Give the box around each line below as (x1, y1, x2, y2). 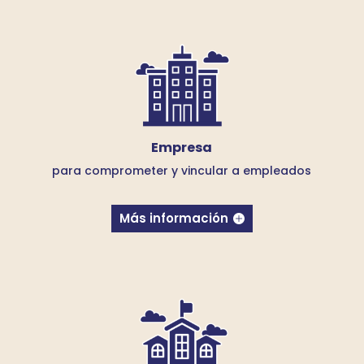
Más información (119, 210, 229, 227)
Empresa (151, 137, 213, 157)
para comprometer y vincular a (52, 162, 240, 179)
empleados (243, 162, 312, 179)
